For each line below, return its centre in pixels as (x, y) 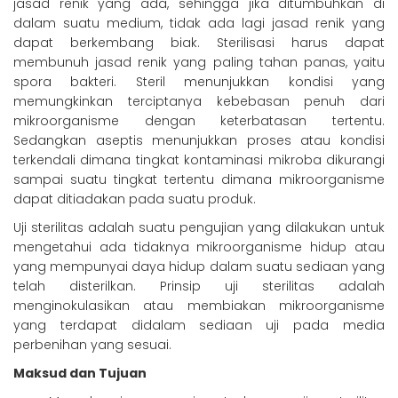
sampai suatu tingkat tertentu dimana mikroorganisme (199, 180)
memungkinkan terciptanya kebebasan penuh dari (199, 102)
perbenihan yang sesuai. (92, 345)
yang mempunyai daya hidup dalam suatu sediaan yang (199, 267)
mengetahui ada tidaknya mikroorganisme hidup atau (199, 247)
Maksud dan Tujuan (80, 374)
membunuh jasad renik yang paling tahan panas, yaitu (199, 63)
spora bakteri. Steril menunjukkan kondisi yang (199, 82)
